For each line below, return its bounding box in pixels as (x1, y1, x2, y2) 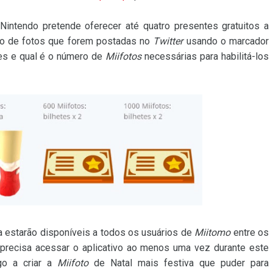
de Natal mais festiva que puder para (88, 257, 269, 269)
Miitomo (194, 227, 231, 239)
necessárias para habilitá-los (141, 50, 269, 62)
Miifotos (105, 50, 142, 62)
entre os (230, 227, 269, 239)
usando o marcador (183, 35, 269, 47)
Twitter (153, 35, 183, 47)
